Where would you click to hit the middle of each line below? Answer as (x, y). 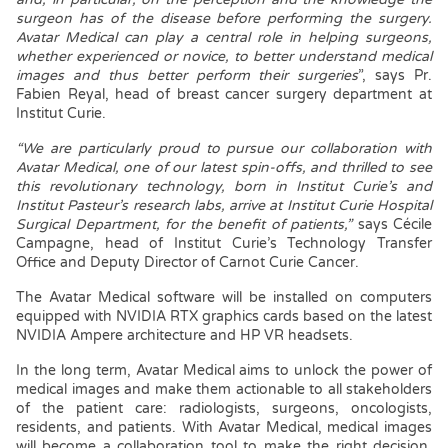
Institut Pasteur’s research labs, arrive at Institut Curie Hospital (224, 206)
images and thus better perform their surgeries (187, 76)
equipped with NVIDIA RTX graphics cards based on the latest (224, 317)
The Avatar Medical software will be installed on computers (224, 298)
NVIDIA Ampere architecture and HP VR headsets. (184, 336)
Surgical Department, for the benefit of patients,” (187, 225)
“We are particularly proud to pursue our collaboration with (224, 149)
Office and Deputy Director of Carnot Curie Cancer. (187, 263)
